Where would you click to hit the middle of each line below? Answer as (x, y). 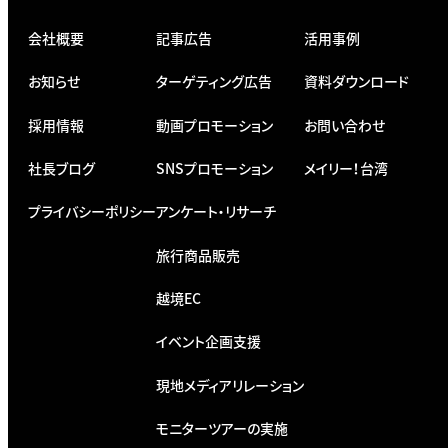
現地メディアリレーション (230, 384)
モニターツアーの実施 (222, 428)
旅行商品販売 (198, 254)
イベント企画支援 (208, 341)
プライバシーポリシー (92, 211)
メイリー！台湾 (346, 167)
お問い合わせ (344, 124)
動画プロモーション (214, 124)
